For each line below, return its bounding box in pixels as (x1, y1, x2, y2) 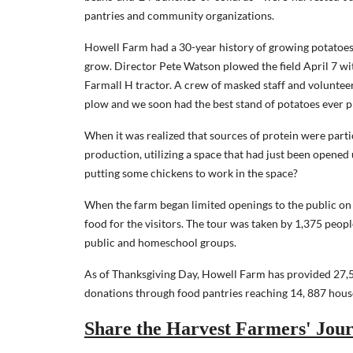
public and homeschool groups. (84, 235, 236, 249)
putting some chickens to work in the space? (84, 165, 298, 180)
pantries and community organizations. (84, 8, 277, 22)
